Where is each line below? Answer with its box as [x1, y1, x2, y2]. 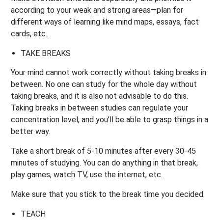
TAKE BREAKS [21, 48, 71, 58]
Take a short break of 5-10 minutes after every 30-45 [11, 146, 196, 156]
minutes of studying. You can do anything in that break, [11, 158, 198, 167]
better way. [11, 126, 51, 136]
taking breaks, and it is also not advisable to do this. [11, 91, 189, 101]
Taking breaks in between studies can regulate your [11, 103, 189, 112]
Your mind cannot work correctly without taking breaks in [11, 67, 207, 77]
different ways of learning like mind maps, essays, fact [11, 17, 199, 27]
